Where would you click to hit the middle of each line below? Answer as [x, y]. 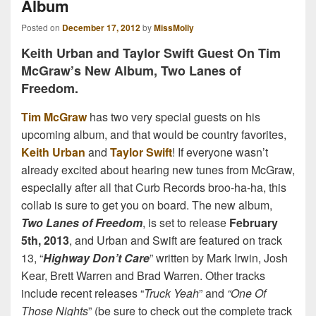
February [254, 222]
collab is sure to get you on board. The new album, [147, 205]
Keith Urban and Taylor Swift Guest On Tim [151, 53]
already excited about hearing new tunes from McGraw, [158, 169]
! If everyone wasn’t [220, 152]
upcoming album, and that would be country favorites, [154, 134]
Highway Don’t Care [96, 257]
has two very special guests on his [174, 116]
